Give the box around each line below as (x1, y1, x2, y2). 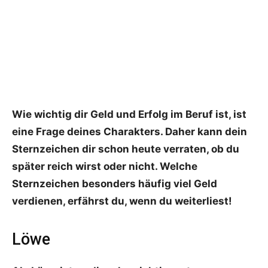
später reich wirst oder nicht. (12, 160, 160, 173)
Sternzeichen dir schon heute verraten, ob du (12, 143, 239, 156)
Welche (160, 160, 197, 173)
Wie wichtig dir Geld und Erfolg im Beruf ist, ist (12, 108, 246, 121)
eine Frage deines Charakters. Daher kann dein (12, 126, 247, 138)
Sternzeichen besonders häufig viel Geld (12, 178, 217, 190)
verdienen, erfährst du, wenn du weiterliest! (12, 195, 232, 208)
